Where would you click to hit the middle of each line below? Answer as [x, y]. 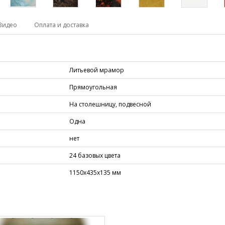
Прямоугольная [93, 87]
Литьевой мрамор [97, 70]
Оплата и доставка [62, 25]
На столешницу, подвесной [110, 104]
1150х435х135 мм [95, 173]
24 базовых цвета [95, 155]
